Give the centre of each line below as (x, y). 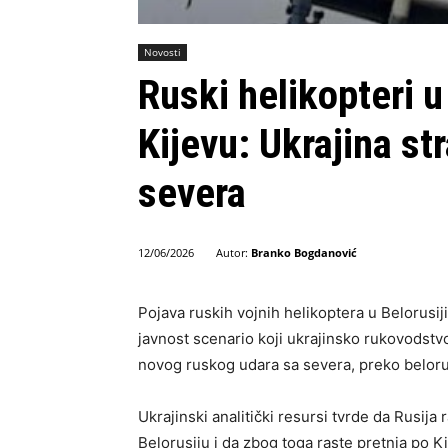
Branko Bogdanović (304, 253)
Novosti (162, 52)
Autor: (232, 253)
